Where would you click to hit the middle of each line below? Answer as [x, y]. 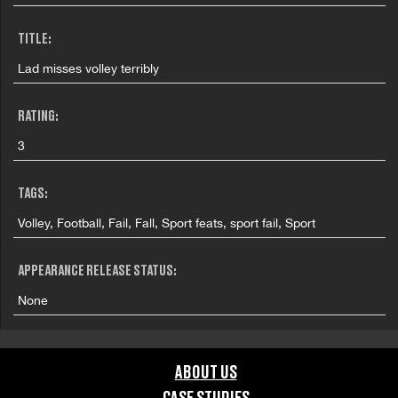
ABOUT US [206, 373]
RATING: [39, 117]
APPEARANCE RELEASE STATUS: [98, 271]
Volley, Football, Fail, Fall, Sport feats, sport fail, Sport [167, 223]
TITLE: [35, 40]
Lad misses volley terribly [89, 68]
